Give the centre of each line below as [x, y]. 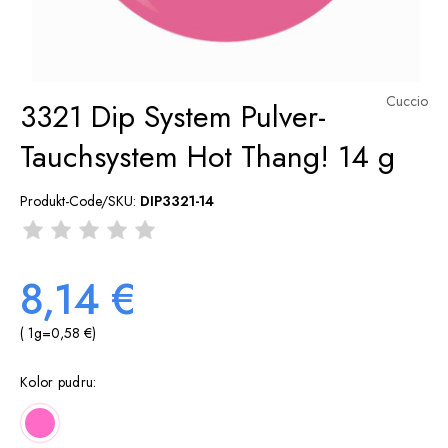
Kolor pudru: [58, 382]
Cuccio [407, 101]
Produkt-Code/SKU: [78, 201]
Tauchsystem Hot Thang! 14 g [207, 156]
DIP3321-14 [177, 201]
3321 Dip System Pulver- [173, 116]
